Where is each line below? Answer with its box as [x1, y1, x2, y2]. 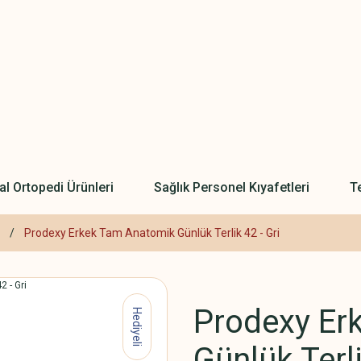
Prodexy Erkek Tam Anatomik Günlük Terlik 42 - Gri [24, 226, 280, 239]
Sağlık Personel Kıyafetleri [154, 179, 309, 195]
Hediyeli [131, 307, 143, 346]
